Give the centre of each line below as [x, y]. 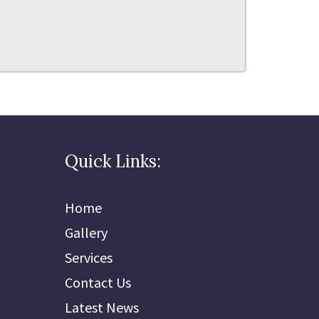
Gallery [86, 232]
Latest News [102, 307]
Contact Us [98, 282]
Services [89, 257]
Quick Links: [113, 161]
